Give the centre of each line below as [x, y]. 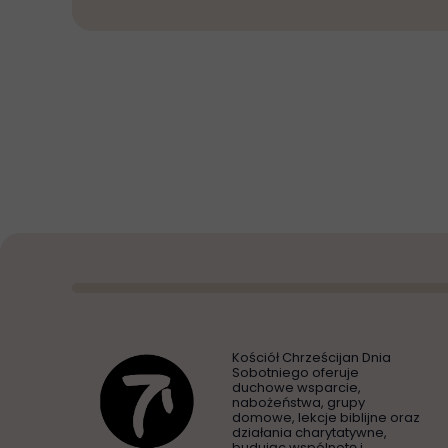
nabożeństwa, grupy [298, 402]
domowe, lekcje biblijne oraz [326, 417]
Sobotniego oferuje [295, 372]
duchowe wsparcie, [296, 387]
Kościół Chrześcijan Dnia [311, 357]
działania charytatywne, [309, 432]
